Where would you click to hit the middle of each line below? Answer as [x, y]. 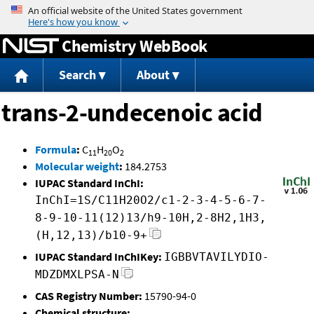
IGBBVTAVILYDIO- [217, 257]
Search [77, 75]
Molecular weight [77, 166]
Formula [56, 150]
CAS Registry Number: [89, 296]
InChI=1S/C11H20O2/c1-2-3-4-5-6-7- [151, 200]
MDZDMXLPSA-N [77, 275]
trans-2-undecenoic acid [132, 113]
